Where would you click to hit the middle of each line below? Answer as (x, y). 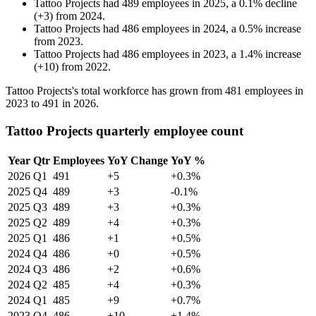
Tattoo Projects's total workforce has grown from (115, 91)
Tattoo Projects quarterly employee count (124, 130)
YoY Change (138, 160)
